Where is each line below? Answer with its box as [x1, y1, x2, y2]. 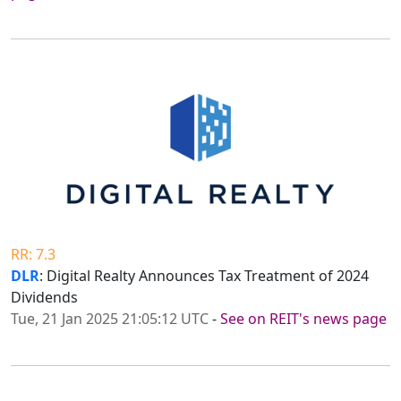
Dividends [11, 287, 78, 308]
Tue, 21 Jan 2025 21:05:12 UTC [11, 309, 209, 329]
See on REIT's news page [220, 309, 387, 329]
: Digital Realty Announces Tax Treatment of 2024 [39, 266, 369, 286]
